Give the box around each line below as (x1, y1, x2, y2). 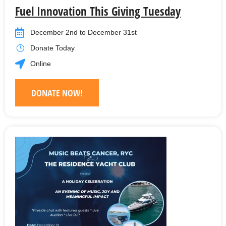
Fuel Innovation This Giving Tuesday (15, 3, 181, 20)
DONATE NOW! (31, 87, 83, 99)
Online (30, 60, 51, 68)
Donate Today (30, 44, 75, 52)
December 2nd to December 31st (30, 28, 137, 37)
